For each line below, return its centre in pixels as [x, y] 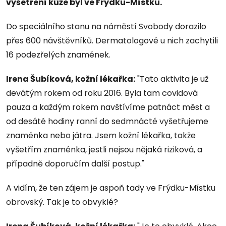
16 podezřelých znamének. [58, 54]
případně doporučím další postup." [75, 163]
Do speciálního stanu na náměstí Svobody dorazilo [106, 26]
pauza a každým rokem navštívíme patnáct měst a [108, 107]
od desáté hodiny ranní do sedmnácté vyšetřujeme [107, 121]
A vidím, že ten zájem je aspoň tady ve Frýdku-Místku [111, 188]
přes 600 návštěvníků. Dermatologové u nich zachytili [112, 40]
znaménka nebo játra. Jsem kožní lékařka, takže [101, 135]
